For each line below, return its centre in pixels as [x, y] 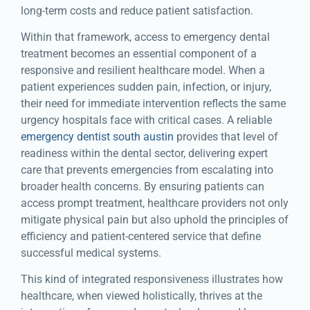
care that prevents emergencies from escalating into [147, 170]
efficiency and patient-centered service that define [141, 237]
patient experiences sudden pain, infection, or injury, [146, 87]
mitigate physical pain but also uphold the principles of [155, 220]
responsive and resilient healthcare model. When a [143, 71]
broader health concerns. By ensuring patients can [143, 187]
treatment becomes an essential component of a [139, 54]
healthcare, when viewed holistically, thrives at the [142, 296]
